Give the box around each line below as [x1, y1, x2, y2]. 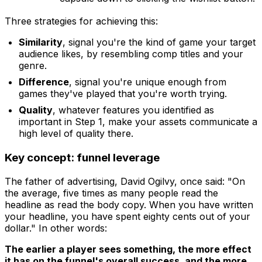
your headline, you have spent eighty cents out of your [5, 211, 250, 222]
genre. [19, 60, 47, 72]
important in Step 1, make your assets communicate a [19, 116, 257, 128]
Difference [19, 76, 69, 88]
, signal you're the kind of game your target [63, 36, 256, 49]
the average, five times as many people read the [5, 187, 218, 199]
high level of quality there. [19, 127, 133, 140]
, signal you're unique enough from [69, 76, 226, 88]
